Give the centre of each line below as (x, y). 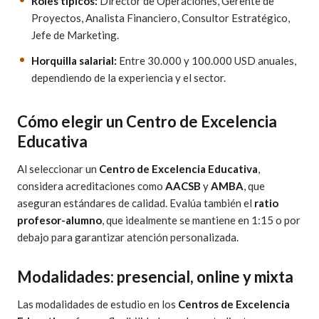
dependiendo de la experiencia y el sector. (129, 78)
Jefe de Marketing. (75, 35)
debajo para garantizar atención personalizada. (128, 237)
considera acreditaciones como (91, 186)
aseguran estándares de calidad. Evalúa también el (136, 203)
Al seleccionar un (58, 169)
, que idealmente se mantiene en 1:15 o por (201, 220)
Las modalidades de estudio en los (98, 304)
